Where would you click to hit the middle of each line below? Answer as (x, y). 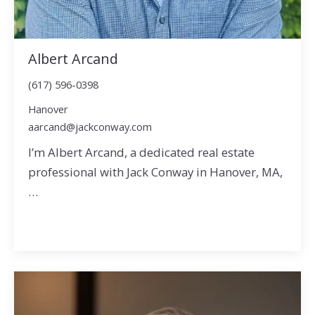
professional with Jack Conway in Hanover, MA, (155, 172)
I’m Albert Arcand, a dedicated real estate (141, 152)
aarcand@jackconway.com (90, 127)
